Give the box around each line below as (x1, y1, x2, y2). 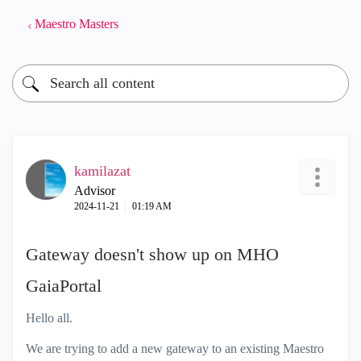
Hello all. (26, 311, 73, 325)
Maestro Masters (35, 17, 118, 31)
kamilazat (74, 163, 131, 179)
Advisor (74, 184, 115, 197)
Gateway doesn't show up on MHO (26, 244, 279, 264)
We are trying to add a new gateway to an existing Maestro (26, 342, 324, 355)
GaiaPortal (26, 276, 102, 296)
